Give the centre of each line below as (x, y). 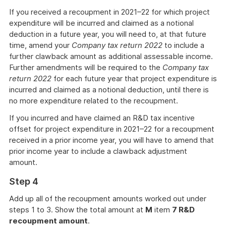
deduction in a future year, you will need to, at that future (108, 34)
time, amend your (40, 45)
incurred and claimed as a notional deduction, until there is (109, 90)
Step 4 (24, 181)
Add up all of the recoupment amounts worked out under (108, 199)
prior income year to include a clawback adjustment (98, 151)
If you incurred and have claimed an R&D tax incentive (102, 118)
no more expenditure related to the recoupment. (94, 101)
